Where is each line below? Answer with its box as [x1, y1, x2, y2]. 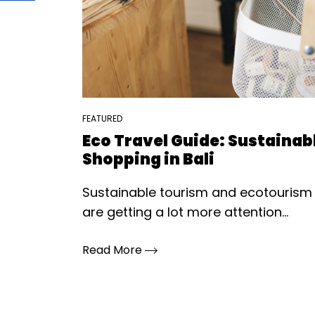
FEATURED [82, 112, 122, 124]
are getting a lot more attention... [82, 203, 288, 221]
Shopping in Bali [82, 148, 214, 170]
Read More [82, 242, 145, 258]
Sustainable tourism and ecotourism [82, 184, 312, 201]
